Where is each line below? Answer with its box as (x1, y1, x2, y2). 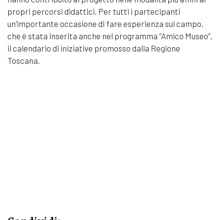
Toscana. (7, 55, 40, 65)
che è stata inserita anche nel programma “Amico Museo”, (7, 31, 213, 41)
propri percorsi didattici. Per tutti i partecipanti (7, 6, 180, 16)
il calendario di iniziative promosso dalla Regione (7, 43, 180, 53)
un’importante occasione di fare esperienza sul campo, (7, 19, 203, 28)
